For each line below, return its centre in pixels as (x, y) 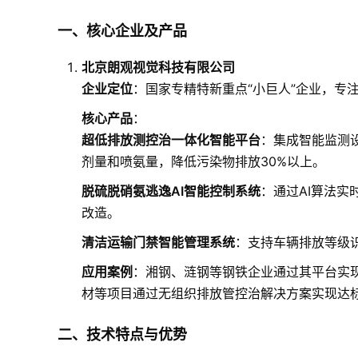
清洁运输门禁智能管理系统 (158, 242)
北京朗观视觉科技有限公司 (158, 67)
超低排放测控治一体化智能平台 (171, 140)
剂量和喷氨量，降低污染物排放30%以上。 (203, 161)
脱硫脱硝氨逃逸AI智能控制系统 (171, 191)
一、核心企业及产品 (122, 31)
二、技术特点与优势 (122, 334)
